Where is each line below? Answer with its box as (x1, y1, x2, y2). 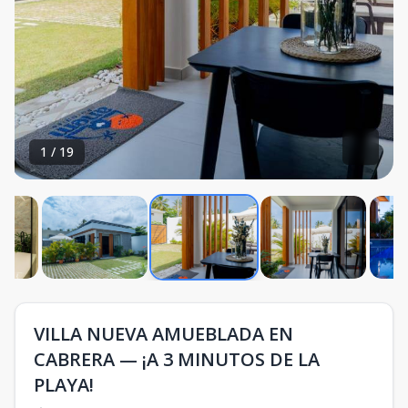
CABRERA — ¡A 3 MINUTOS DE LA (34, 347, 320, 372)
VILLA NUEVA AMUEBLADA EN (34, 321, 293, 346)
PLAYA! (34, 372, 94, 397)
